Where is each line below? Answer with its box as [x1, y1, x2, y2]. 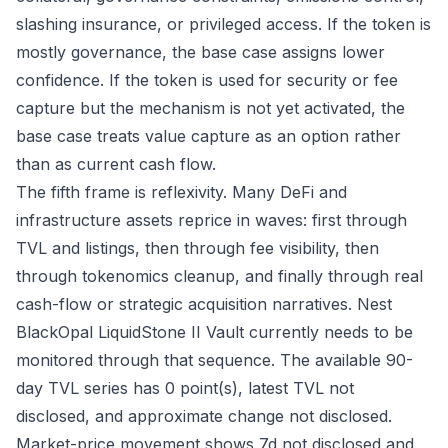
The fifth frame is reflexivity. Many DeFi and [16, 182, 347, 202]
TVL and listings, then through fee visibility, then [16, 238, 379, 258]
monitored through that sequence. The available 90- [16, 350, 413, 370]
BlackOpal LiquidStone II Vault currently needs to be [16, 322, 413, 342]
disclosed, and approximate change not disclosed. [16, 406, 392, 426]
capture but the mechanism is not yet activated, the [16, 98, 405, 118]
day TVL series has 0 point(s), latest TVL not [16, 378, 354, 398]
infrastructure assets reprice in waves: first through [16, 210, 407, 230]
